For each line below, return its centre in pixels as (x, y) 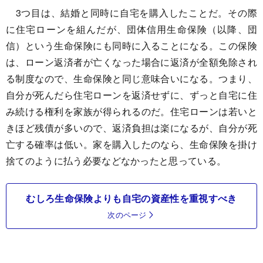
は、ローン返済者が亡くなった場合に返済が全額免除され (131, 62)
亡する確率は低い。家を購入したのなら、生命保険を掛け (131, 144)
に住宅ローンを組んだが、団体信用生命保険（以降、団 (131, 29)
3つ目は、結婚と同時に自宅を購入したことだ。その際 (131, 13)
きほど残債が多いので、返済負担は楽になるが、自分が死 (131, 128)
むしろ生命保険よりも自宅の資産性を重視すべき (131, 198)
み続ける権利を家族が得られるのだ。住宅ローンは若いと (131, 112)
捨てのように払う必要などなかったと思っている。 (116, 161)
